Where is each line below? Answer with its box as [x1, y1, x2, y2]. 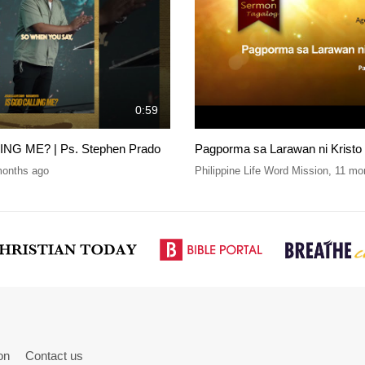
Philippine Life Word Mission [195, 164, 328, 177]
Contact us [25, 349, 83, 363]
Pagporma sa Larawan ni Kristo [195, 141, 362, 156]
